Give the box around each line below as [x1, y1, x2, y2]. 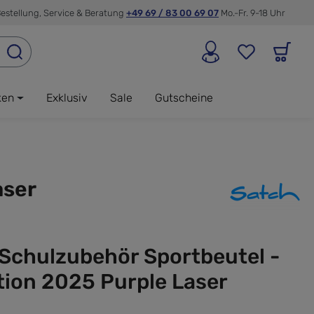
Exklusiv [46, 90, 88, 104]
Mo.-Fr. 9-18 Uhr [221, 7, 285, 18]
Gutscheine [154, 90, 213, 104]
